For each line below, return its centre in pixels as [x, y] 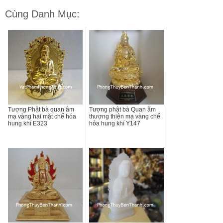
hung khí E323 [28, 124]
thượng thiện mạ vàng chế [125, 117]
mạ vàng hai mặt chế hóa [42, 117]
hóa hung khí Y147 [115, 124]
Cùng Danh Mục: [42, 14]
